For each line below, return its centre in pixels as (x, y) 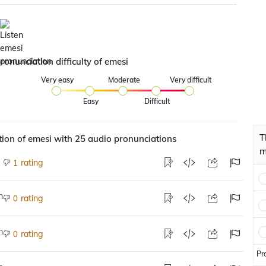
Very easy (58, 80)
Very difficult (190, 80)
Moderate (124, 80)
